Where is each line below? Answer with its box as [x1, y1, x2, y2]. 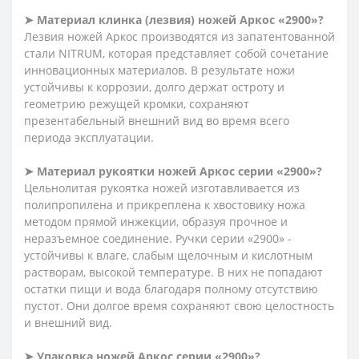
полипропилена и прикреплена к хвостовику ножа [24, 196, 305, 212]
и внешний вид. [24, 314, 112, 330]
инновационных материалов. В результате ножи [24, 62, 295, 78]
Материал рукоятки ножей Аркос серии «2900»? [34, 163, 322, 179]
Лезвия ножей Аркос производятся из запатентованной [24, 28, 335, 44]
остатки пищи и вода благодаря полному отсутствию [24, 280, 318, 296]
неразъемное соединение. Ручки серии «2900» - [24, 230, 292, 246]
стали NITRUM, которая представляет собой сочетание [24, 45, 329, 61]
